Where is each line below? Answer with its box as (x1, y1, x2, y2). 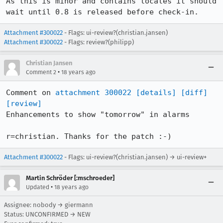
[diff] (181, 88, 208, 97)
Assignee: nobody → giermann (4, 201, 93, 209)
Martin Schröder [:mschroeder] (26, 174, 114, 182)
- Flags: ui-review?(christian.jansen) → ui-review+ (63, 153, 207, 161)
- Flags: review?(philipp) (63, 38, 134, 46)
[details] (136, 88, 176, 97)
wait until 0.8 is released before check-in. (6, 7, 199, 16)
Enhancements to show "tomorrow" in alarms (6, 110, 190, 119)
